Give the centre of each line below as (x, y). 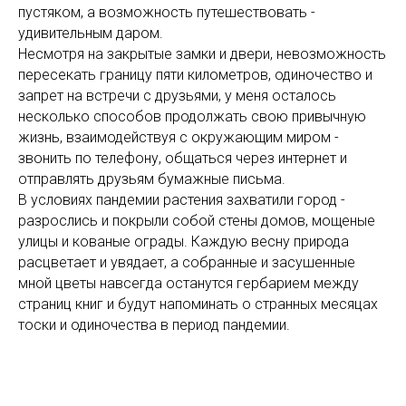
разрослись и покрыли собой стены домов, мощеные (197, 221)
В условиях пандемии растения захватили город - (182, 200)
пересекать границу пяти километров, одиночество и (195, 75)
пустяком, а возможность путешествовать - (167, 12)
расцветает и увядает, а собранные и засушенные (187, 262)
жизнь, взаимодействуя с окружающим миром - (179, 137)
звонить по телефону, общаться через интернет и (183, 158)
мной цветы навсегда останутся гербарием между (188, 283)
